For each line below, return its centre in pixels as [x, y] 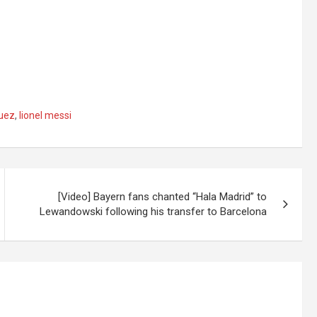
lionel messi [45, 115]
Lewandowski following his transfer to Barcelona [154, 211]
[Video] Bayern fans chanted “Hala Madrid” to [163, 196]
